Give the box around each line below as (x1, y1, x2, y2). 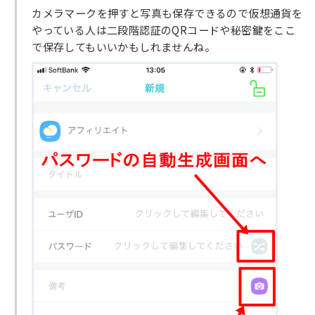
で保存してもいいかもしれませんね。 (32, 38, 216, 54)
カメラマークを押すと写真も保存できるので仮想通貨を (32, 4, 303, 20)
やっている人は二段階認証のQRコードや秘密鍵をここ (32, 21, 296, 37)
